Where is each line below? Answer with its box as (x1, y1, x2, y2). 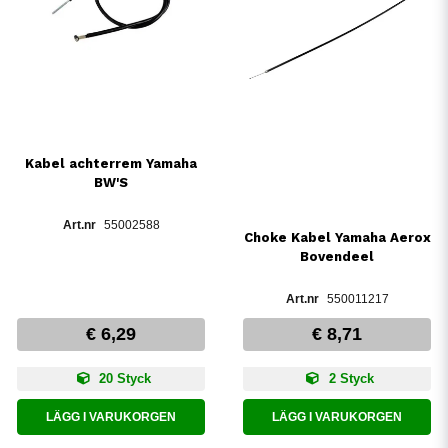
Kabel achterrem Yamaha (25, 155, 197, 171)
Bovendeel (300, 249, 374, 265)
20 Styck (95, 371, 151, 387)
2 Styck (324, 371, 374, 387)
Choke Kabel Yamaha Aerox (243, 230, 431, 246)
